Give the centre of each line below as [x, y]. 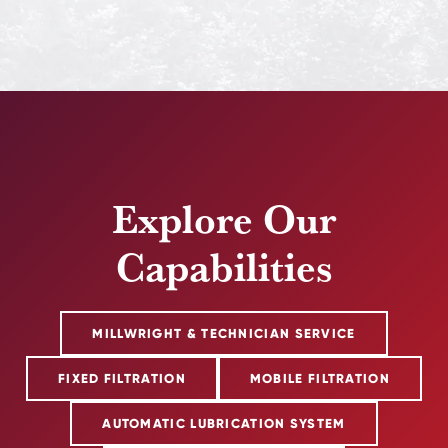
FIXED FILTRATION [122, 378]
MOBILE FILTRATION [319, 378]
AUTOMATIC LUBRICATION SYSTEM [224, 423]
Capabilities [224, 266]
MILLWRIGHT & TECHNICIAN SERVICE [224, 333]
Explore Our [224, 218]
